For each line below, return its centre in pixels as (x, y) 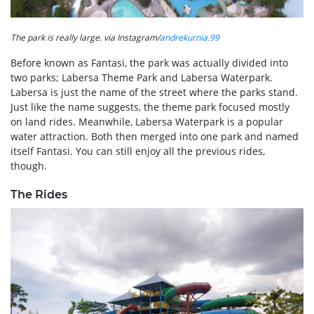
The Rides (39, 194)
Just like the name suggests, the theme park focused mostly (150, 107)
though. (29, 165)
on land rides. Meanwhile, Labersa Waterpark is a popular (147, 121)
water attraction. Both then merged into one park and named (155, 136)
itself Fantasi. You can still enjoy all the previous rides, (138, 151)
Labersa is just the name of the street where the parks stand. (154, 92)
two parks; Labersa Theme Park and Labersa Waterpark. (142, 77)
